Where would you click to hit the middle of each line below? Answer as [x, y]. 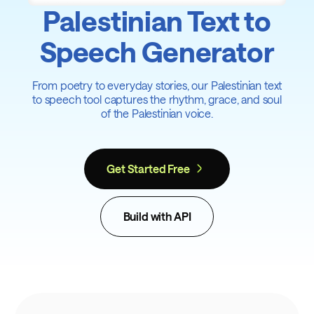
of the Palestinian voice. [157, 113]
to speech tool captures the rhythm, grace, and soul [157, 99]
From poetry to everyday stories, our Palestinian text [157, 85]
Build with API [157, 216]
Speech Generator [157, 51]
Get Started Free [148, 168]
